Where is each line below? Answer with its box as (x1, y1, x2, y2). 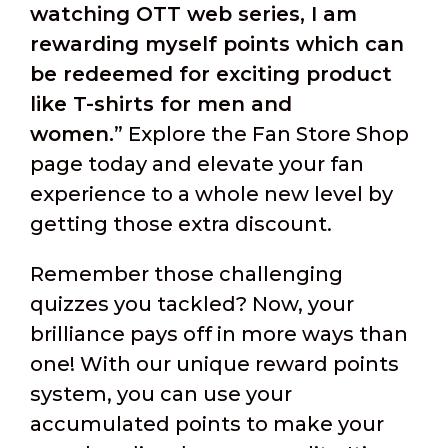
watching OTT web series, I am (30, 2, 358, 26)
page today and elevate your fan (30, 152, 365, 176)
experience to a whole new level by (30, 182, 394, 206)
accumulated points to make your (30, 412, 385, 436)
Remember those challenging (30, 262, 344, 286)
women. (30, 122, 115, 146)
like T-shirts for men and (30, 92, 293, 116)
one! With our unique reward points (30, 352, 400, 376)
